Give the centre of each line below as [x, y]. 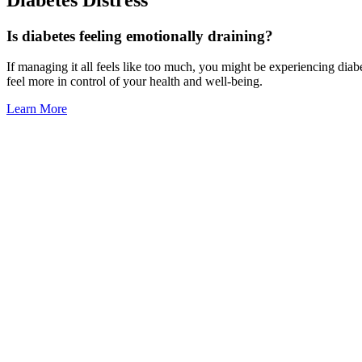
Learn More [37, 109]
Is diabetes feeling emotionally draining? [140, 36]
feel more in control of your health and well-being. [135, 82]
